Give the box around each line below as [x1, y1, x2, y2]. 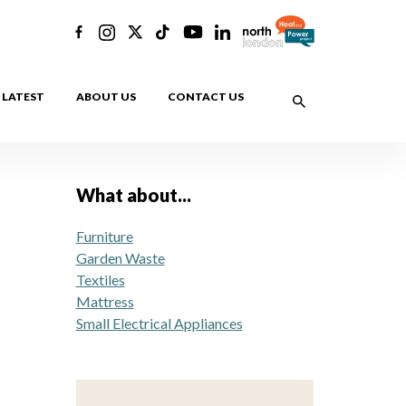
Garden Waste [75, 249, 165, 266]
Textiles [75, 271, 125, 288]
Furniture [75, 227, 133, 245]
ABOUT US [76, 90, 136, 103]
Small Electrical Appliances [75, 314, 243, 332]
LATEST [2, 90, 44, 103]
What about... [75, 184, 191, 206]
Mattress [75, 293, 134, 310]
